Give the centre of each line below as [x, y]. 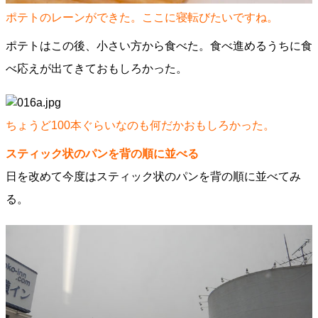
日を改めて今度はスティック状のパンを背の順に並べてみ [153, 176]
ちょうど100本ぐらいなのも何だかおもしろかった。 [140, 125]
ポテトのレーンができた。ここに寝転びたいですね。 [142, 17]
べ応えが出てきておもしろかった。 [97, 68]
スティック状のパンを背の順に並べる [102, 154]
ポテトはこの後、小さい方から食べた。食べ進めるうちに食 [159, 46]
